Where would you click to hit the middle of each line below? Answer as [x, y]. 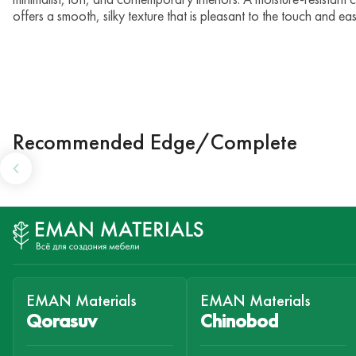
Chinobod [239, 321]
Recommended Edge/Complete [155, 143]
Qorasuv [62, 321]
